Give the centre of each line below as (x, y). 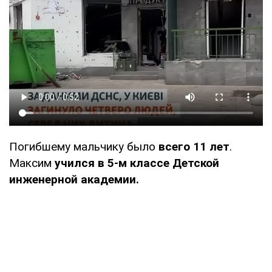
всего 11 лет (192, 146)
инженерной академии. (74, 179)
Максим (32, 163)
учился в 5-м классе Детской (137, 163)
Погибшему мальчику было (82, 146)
